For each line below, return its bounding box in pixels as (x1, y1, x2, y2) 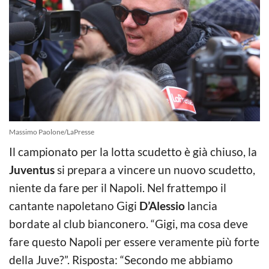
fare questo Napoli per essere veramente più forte (9, 234, 259, 249)
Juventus (9, 162, 55, 177)
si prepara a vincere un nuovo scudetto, (55, 162, 255, 177)
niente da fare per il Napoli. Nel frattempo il (9, 180, 226, 195)
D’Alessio (139, 198, 185, 213)
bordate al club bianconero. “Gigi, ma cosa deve (9, 216, 248, 231)
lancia (185, 198, 217, 213)
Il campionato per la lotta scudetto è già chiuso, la (9, 144, 257, 159)
